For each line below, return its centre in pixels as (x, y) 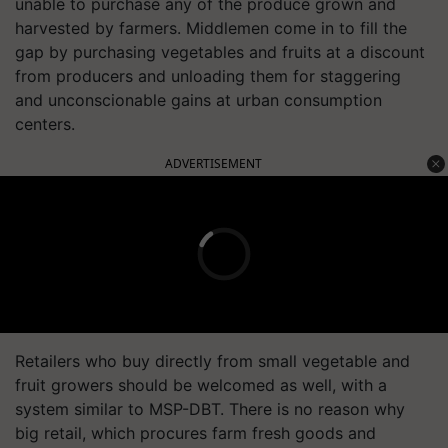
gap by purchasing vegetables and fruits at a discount (220, 51)
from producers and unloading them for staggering (208, 75)
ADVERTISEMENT (213, 163)
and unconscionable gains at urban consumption (198, 99)
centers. (45, 123)
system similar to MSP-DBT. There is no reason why (210, 408)
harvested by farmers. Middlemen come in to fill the (211, 27)
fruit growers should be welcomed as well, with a (201, 384)
